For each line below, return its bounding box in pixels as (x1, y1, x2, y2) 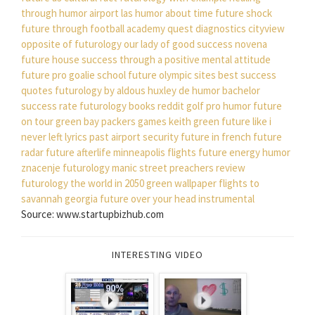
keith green (169, 115, 219, 129)
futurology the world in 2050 (21, 176, 144, 191)
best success (218, 68, 276, 82)
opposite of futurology (21, 37, 122, 51)
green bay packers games (56, 115, 167, 129)
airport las (89, 6, 133, 20)
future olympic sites (128, 68, 216, 82)
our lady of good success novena (124, 37, 267, 51)
